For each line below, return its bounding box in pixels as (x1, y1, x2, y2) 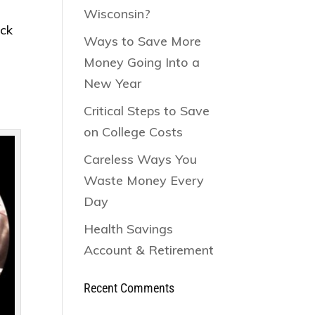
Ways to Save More (84, 33, 202, 49)
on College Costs (84, 124, 184, 140)
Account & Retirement (84, 242, 214, 258)
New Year (84, 75, 142, 91)
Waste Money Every (84, 172, 205, 188)
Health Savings (84, 221, 174, 237)
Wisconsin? (84, 6, 151, 22)
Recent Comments (84, 281, 175, 295)
